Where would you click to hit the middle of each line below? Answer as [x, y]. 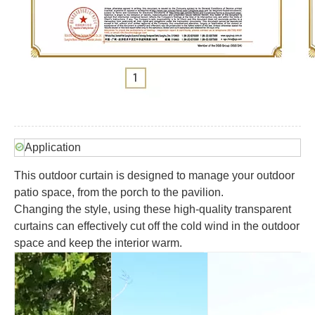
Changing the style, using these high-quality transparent [153, 209]
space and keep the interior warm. [98, 243]
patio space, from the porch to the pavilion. [120, 192]
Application [53, 147]
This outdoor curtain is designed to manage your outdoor [154, 175]
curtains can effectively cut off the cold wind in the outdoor [157, 226]
